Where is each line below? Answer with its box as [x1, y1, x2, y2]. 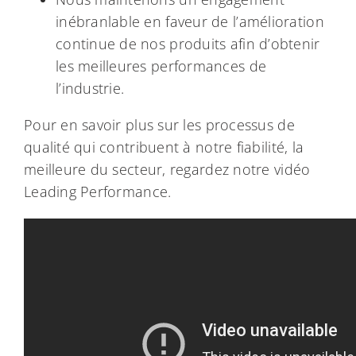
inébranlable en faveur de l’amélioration [55, 12, 324, 32]
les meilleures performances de [55, 56, 267, 76]
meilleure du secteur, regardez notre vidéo [23, 160, 311, 180]
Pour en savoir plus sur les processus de [23, 115, 295, 135]
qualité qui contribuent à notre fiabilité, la [23, 137, 304, 157]
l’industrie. [55, 79, 125, 99]
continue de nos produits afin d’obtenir [55, 34, 320, 54]
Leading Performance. [23, 182, 172, 202]
